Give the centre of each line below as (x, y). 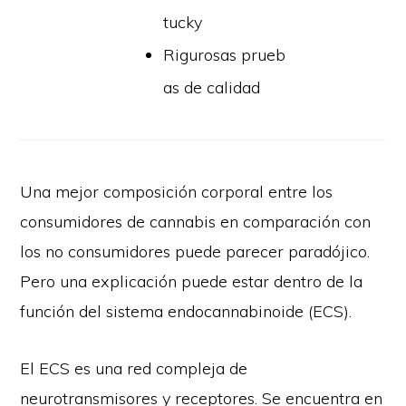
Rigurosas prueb (225, 54)
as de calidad (212, 87)
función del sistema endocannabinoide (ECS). (186, 311)
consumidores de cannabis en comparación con (196, 221)
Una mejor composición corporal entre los (177, 191)
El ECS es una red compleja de (134, 368)
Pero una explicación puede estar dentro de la (192, 281)
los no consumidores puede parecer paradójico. (195, 251)
